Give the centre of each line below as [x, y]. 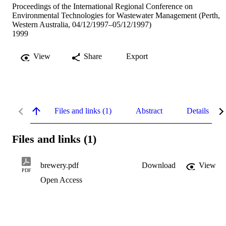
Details [198, 111]
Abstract [149, 111]
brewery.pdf [60, 165]
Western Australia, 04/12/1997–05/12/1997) [82, 25]
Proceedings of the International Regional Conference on [102, 7]
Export [137, 56]
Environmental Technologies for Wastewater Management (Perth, [116, 16]
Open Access [61, 180]
